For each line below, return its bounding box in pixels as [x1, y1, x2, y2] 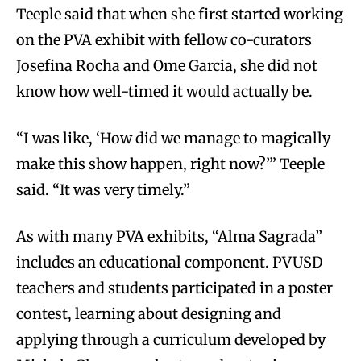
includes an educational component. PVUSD [16, 252, 323, 272]
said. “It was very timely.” [16, 180, 190, 199]
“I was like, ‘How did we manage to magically [16, 128, 330, 147]
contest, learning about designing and [16, 304, 281, 323]
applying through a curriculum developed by [16, 330, 326, 349]
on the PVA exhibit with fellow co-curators [16, 30, 312, 49]
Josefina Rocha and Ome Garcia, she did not [16, 56, 317, 75]
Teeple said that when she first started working [16, 4, 343, 23]
